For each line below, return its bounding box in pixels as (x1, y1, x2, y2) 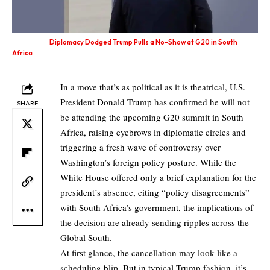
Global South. (60, 231, 112, 243)
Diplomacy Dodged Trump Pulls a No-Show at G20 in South (49, 37, 237, 46)
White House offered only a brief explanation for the (60, 171, 256, 183)
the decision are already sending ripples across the (60, 216, 249, 228)
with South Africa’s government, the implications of (60, 201, 253, 213)
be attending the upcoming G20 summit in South (60, 110, 243, 123)
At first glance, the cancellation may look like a (60, 246, 237, 259)
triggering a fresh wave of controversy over (60, 140, 221, 153)
